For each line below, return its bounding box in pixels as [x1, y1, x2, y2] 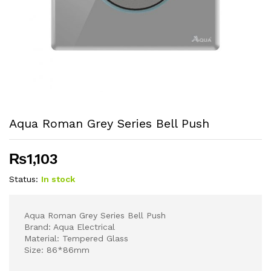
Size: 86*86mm [24, 245, 90, 255]
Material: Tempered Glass [24, 233, 128, 244]
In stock [41, 174, 75, 184]
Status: [9, 174, 38, 184]
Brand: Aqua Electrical [24, 222, 115, 232]
